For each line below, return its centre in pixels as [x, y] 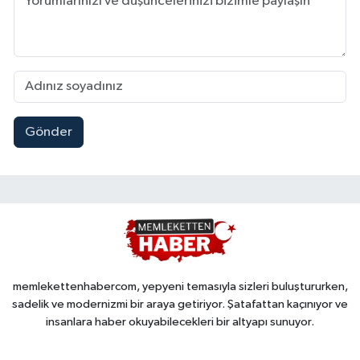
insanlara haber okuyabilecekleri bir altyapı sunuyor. [180, 321]
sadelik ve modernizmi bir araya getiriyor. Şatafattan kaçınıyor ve [180, 304]
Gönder [48, 133]
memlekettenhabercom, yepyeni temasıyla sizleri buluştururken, [180, 286]
